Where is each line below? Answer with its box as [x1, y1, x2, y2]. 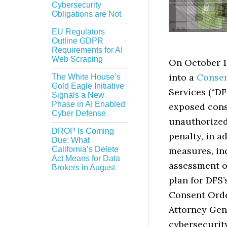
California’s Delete [52, 145, 119, 154]
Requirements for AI [52, 46, 123, 54]
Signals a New [52, 91, 104, 99]
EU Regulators [52, 27, 105, 36]
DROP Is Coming [52, 127, 114, 135]
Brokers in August [52, 163, 115, 172]
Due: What [52, 136, 90, 144]
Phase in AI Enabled [52, 100, 125, 108]
